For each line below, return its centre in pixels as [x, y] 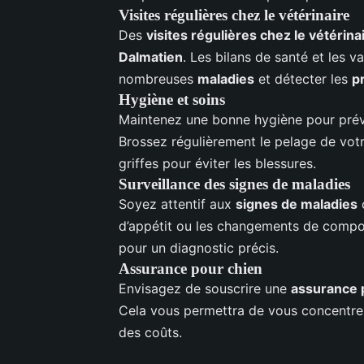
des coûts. [150, 332]
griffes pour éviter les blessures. [217, 163]
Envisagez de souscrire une [205, 288]
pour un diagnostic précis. [199, 247]
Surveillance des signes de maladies [234, 184]
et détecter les [303, 78]
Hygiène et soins [172, 99]
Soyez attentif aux [177, 204]
